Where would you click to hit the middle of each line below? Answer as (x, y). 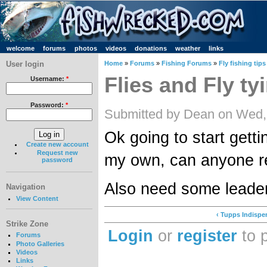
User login (25, 64)
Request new (57, 153)
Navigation (26, 187)
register (207, 235)
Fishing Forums (187, 63)
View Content (37, 198)
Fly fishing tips (242, 63)
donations (150, 48)
